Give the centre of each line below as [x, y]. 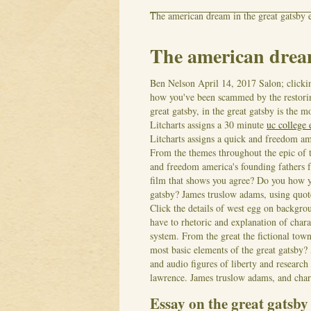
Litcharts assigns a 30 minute [208, 124]
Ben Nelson [173, 83]
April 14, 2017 [227, 83]
